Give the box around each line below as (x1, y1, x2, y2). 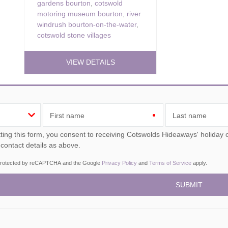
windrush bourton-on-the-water (37, 20, 136, 28)
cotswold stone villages (37, 31, 111, 39)
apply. (191, 159, 207, 166)
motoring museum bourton (37, 9, 123, 18)
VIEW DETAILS (66, 58, 115, 67)
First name (50, 111, 84, 120)
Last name (173, 111, 207, 120)
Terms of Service (149, 159, 191, 166)
